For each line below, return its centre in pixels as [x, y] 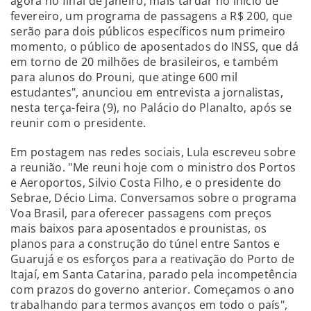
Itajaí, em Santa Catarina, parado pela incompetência [154, 274]
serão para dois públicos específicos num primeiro [148, 31]
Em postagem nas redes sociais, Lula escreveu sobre [153, 152]
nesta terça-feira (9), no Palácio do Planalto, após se [151, 107]
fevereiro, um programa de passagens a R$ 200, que [152, 16]
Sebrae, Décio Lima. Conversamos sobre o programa [154, 197]
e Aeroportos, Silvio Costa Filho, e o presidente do [146, 182]
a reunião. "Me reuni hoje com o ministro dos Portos [153, 167]
